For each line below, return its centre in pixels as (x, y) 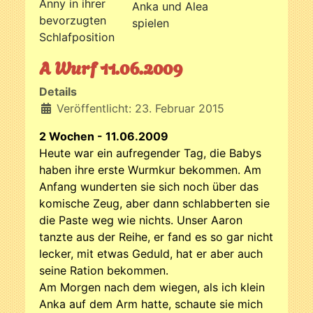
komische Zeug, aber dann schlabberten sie (154, 203)
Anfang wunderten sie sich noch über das (149, 186)
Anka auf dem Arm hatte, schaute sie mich (151, 304)
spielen (151, 23)
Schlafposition (77, 37)
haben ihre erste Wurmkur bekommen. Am (150, 169)
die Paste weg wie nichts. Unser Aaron (141, 220)
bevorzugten (73, 21)
